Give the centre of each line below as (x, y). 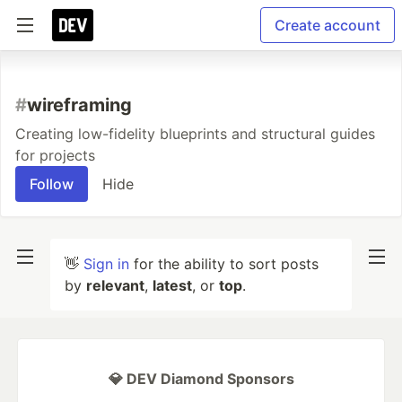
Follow (52, 184)
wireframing (79, 105)
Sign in (106, 264)
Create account (328, 25)
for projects (55, 155)
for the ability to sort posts (224, 264)
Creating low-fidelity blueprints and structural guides (195, 134)
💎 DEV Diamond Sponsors (201, 379)
